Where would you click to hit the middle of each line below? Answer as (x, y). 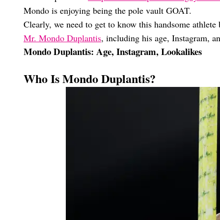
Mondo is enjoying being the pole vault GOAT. (108, 10)
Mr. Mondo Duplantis (62, 38)
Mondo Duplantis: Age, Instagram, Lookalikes (113, 51)
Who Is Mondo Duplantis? (90, 78)
